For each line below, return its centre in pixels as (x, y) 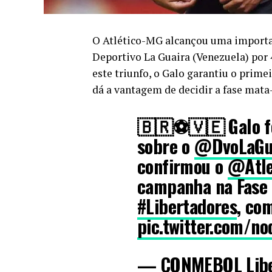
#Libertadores (187, 206)
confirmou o (182, 166)
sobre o (166, 146)
